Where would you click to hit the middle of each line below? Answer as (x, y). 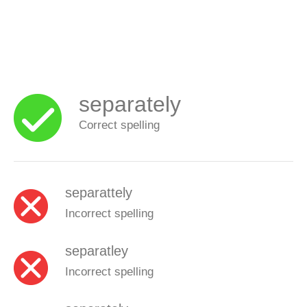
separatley (97, 250)
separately (130, 104)
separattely (99, 192)
